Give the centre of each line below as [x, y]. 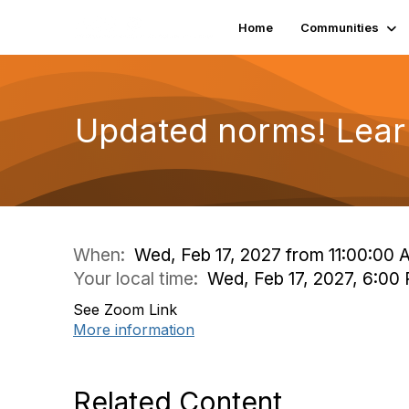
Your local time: [140, 278]
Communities [339, 27]
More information [134, 330]
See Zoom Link [125, 309]
